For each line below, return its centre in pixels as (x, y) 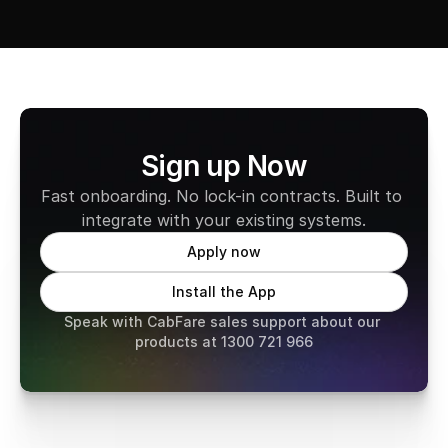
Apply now (224, 251)
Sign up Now (224, 166)
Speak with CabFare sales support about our (222, 321)
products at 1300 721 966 (224, 341)
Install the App (224, 291)
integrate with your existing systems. (224, 220)
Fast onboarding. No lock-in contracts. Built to (221, 196)
